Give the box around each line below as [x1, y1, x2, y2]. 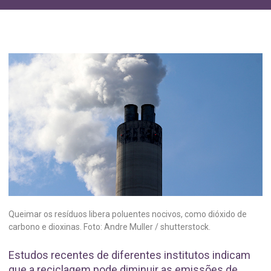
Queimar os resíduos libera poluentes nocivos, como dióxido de [8, 209, 247, 220]
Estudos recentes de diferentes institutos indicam [8, 249, 250, 262]
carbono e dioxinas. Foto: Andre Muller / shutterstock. [8, 222, 211, 232]
